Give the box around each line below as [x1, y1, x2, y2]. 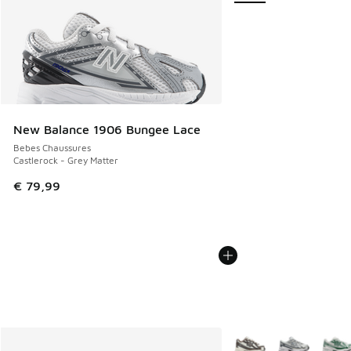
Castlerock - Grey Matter [13, 154, 118, 167]
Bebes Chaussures [13, 142, 91, 154]
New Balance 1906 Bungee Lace [13, 122, 201, 137]
